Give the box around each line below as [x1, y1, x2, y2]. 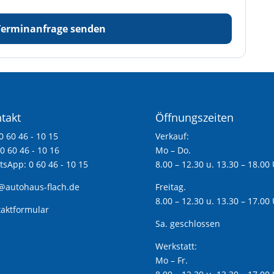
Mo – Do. [155, 144, 191, 156]
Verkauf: [155, 130, 189, 142]
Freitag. [155, 180, 186, 193]
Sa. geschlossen [155, 217, 220, 229]
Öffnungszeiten [155, 109, 234, 125]
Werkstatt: [155, 240, 197, 252]
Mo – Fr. [155, 254, 188, 266]
